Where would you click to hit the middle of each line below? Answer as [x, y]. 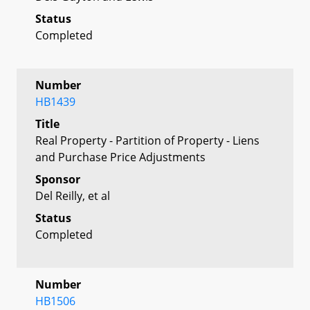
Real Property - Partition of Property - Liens [147, 140]
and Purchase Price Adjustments [120, 157]
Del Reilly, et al [73, 195]
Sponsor [58, 179]
